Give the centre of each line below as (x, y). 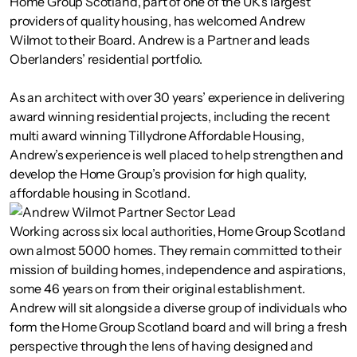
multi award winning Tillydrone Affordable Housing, (157, 135)
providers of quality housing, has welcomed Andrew (158, 21)
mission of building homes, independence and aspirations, (178, 269)
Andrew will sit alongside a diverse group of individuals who (178, 308)
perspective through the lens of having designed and (161, 346)
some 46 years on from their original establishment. (157, 288)
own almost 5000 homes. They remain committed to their (176, 250)
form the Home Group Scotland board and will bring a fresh (178, 327)
